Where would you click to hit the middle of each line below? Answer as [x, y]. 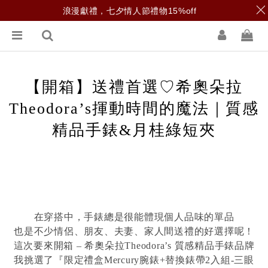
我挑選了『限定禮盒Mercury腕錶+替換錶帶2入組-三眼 [134, 260]
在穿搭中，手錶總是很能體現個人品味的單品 [134, 217]
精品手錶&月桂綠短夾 [134, 130]
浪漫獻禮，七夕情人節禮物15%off [130, 11]
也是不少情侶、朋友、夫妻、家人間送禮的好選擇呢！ [134, 232]
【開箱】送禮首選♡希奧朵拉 [134, 87]
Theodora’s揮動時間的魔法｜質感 [134, 109]
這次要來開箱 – [49, 246]
